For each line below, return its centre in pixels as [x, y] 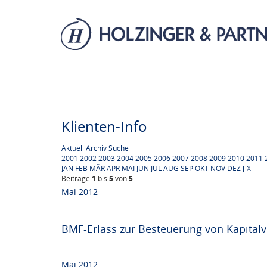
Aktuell [73, 148]
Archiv [96, 148]
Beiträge [77, 179]
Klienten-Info [104, 126]
